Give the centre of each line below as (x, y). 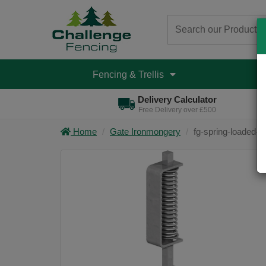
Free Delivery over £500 (177, 110)
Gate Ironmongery (145, 132)
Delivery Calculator (177, 99)
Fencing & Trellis (129, 74)
